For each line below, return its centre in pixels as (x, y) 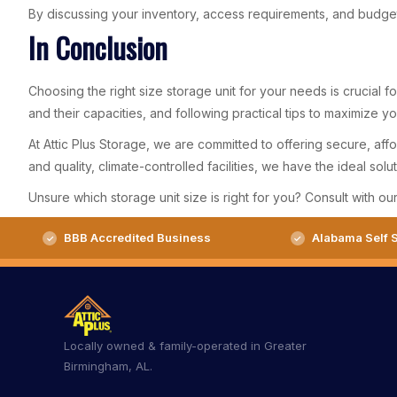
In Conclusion (98, 47)
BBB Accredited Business (137, 237)
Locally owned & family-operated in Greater (185, 345)
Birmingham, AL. (108, 366)
